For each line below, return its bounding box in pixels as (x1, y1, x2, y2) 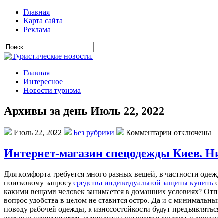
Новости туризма (23, 86, 81, 94)
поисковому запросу (4, 178, 73, 187)
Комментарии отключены (126, 128, 211, 137)
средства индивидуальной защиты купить (73, 178, 213, 187)
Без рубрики (73, 128, 114, 137)
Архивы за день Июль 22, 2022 (4, 104, 164, 117)
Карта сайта (23, 17, 63, 25)
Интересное (23, 77, 63, 86)
